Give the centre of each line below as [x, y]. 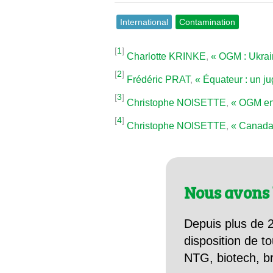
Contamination [207, 22]
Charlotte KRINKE [167, 57]
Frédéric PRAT [159, 80]
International [144, 22]
